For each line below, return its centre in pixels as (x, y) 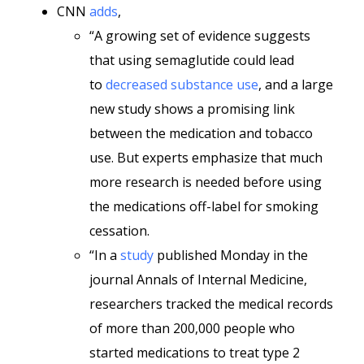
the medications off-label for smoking (204, 206)
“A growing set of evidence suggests (200, 36)
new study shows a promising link (192, 109)
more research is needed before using (206, 182)
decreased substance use (182, 84)
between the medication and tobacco (201, 133)
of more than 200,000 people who (192, 328)
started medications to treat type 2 (195, 353)
